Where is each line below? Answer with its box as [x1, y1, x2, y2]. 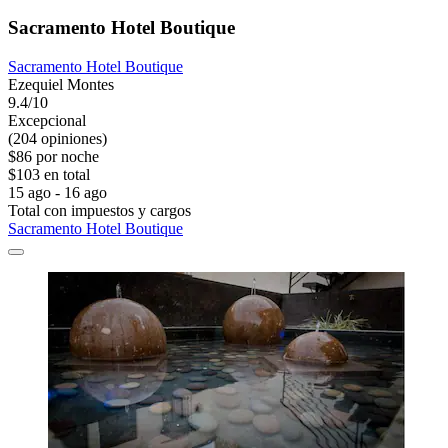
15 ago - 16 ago [8, 183, 107, 201]
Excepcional [8, 111, 86, 129]
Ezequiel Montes [8, 75, 114, 93]
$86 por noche [8, 147, 99, 165]
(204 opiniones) [8, 129, 107, 147]
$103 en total [8, 165, 90, 183]
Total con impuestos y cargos [8, 201, 191, 219]
